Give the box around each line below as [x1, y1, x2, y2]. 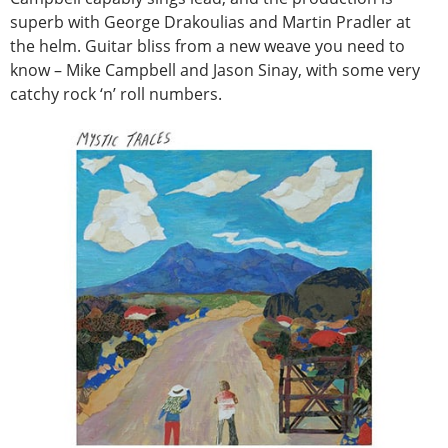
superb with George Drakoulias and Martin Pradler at [10, 11, 411, 34]
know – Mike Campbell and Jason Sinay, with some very [10, 59, 420, 82]
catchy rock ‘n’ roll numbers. [10, 83, 222, 106]
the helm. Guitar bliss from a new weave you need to [10, 35, 405, 58]
